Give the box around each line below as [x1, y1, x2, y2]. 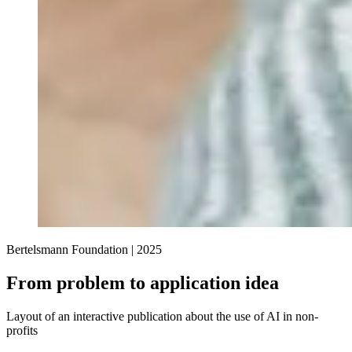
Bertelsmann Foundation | [6, 242, 137, 256]
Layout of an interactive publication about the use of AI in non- [6, 309, 318, 323]
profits [6, 323, 38, 337]
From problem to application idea [6, 272, 279, 293]
